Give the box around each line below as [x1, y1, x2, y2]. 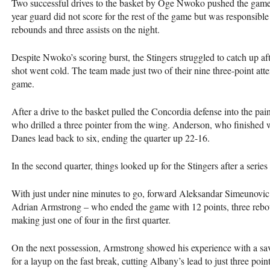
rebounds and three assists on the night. [11, 22, 160, 36]
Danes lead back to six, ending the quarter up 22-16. [11, 131, 210, 144]
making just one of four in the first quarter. [11, 213, 171, 226]
